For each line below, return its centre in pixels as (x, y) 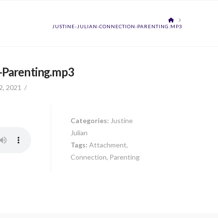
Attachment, (108, 145)
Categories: (90, 120)
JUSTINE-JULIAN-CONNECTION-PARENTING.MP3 (118, 26)
